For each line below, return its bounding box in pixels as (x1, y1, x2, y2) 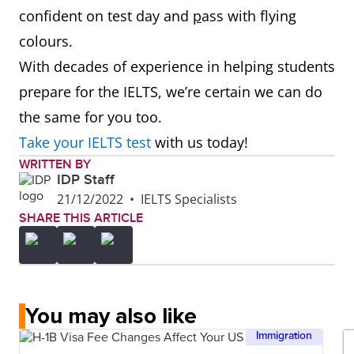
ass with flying (201, 6, 296, 25)
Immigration (256, 329, 312, 342)
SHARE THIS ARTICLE (19, 210, 143, 226)
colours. (19, 32, 77, 51)
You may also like (25, 303, 197, 330)
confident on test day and (19, 6, 193, 25)
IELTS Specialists (141, 190, 237, 208)
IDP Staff (57, 171, 115, 188)
